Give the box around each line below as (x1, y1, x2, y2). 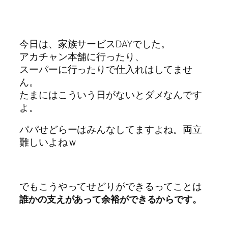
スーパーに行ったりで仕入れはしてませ (19, 62, 193, 76)
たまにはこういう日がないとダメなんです (19, 88, 203, 101)
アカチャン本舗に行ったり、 (19, 49, 145, 63)
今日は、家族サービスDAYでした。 (19, 37, 171, 50)
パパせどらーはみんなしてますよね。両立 (19, 123, 203, 136)
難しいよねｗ (19, 135, 77, 149)
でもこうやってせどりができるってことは (19, 180, 203, 193)
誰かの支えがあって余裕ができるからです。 (19, 193, 202, 206)
